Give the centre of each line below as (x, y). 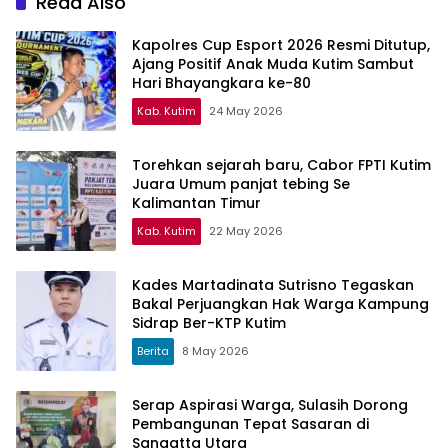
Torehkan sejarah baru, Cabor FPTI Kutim (281, 165)
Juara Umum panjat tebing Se (241, 184)
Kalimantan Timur (196, 203)
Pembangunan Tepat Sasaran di (250, 424)
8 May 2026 (215, 351)
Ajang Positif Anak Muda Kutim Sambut (273, 64)
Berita (153, 351)
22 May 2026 (246, 231)
